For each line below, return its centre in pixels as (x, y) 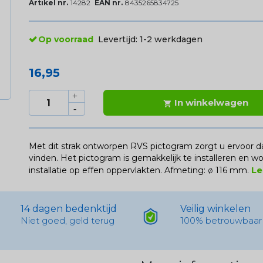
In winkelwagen (212, 103)
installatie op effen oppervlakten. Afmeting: (118, 171)
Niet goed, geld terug (67, 221)
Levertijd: (119, 40)
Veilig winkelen (216, 209)
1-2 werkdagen (171, 40)
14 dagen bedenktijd (68, 209)
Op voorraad (65, 40)
